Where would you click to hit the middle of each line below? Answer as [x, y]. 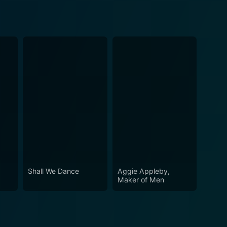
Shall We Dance [54, 171]
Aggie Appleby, [143, 171]
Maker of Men [141, 180]
